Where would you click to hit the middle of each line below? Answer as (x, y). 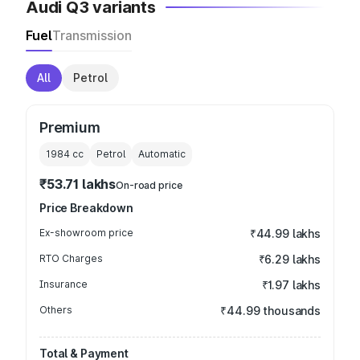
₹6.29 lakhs (289, 259)
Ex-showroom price (86, 233)
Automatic (162, 154)
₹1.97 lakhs (291, 285)
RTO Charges (71, 258)
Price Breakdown (86, 208)
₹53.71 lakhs (78, 184)
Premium (70, 127)
